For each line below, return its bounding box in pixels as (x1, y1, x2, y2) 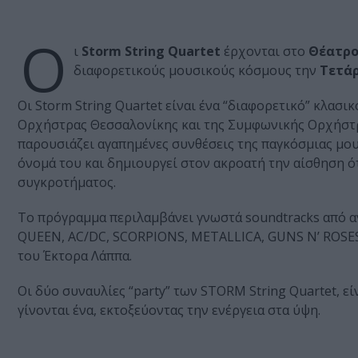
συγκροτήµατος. (18, 173, 116, 192)
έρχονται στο (221, 42, 308, 61)
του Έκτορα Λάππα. (18, 247, 132, 265)
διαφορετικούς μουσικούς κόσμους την (74, 62, 316, 80)
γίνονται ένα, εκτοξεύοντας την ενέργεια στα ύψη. (18, 301, 320, 320)
